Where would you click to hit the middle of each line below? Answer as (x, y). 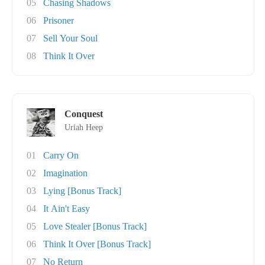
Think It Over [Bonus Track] (97, 244)
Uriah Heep (84, 127)
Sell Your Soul (70, 38)
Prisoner (59, 20)
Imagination (65, 173)
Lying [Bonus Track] (82, 191)
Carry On (61, 155)
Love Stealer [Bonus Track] (95, 226)
